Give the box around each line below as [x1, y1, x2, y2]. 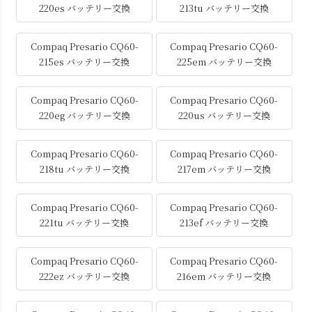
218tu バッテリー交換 [39, 162, 130, 175]
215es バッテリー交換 [39, 54, 130, 68]
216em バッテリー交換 [177, 269, 272, 283]
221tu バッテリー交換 [40, 215, 130, 229]
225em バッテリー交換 [176, 54, 272, 68]
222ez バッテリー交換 [39, 269, 130, 283]
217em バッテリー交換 [177, 162, 271, 175]
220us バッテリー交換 [178, 108, 270, 122]
